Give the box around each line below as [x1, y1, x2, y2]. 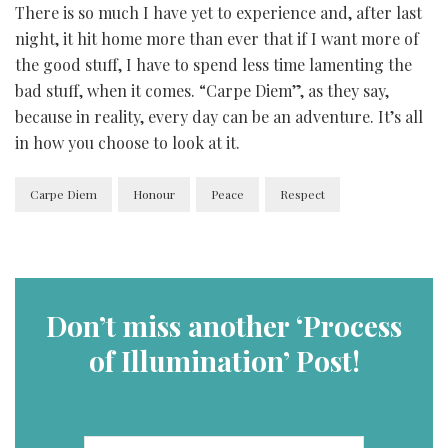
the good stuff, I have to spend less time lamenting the [15, 53, 412, 75]
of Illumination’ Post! [88, 341, 360, 379]
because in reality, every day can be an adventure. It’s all [15, 105, 423, 127]
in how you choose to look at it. [15, 131, 240, 153]
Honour [133, 185, 175, 202]
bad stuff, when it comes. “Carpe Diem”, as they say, [15, 79, 389, 101]
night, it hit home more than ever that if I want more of [15, 27, 419, 49]
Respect [280, 185, 325, 202]
